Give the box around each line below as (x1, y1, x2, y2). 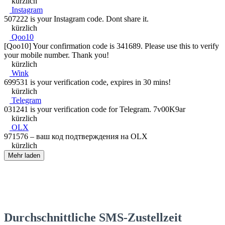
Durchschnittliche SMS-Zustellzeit (4, 210, 182, 224)
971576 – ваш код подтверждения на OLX (4, 132, 148, 141)
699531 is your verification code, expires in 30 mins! (4, 77, 171, 86)
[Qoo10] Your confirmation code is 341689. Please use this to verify (4, 41, 219, 50)
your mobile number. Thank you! (4, 50, 109, 59)
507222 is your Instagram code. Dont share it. (4, 14, 149, 23)
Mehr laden (8, 151, 40, 159)
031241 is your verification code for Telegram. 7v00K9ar (4, 104, 185, 114)
